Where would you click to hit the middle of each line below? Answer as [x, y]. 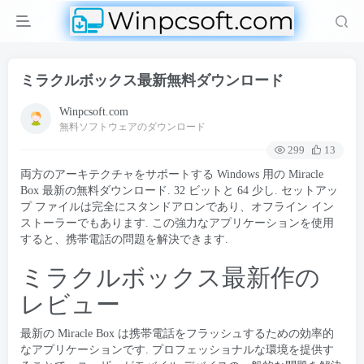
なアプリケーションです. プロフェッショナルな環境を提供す [177, 350]
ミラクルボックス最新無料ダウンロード [152, 80]
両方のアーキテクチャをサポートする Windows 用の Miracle [172, 174]
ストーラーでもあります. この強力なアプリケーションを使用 [177, 223]
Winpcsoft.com [94, 111]
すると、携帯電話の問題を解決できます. [124, 239]
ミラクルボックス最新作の [170, 277]
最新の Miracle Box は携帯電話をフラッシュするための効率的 [177, 334]
